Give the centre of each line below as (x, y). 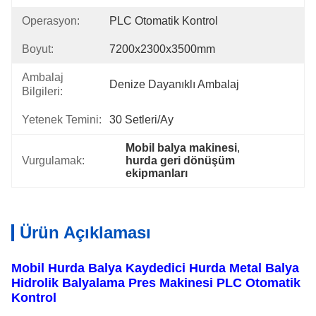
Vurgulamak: (53, 160)
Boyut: (38, 49)
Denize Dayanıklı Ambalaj (174, 84)
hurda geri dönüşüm (181, 160)
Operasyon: (51, 21)
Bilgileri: (42, 91)
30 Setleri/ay (141, 120)
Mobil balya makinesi (182, 148)
